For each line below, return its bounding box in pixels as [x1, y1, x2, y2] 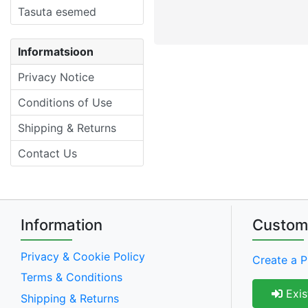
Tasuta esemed [18, 4, 96, 19]
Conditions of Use [18, 95, 112, 109]
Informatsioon [18, 44, 93, 58]
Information [21, 215, 102, 234]
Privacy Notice [18, 69, 94, 84]
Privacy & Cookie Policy [21, 249, 145, 263]
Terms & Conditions [21, 270, 122, 285]
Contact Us [18, 146, 77, 160]
